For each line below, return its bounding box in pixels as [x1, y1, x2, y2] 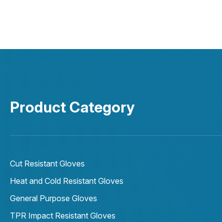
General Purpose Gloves [72, 193, 97, 204]
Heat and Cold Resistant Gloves [63, 176, 123, 186]
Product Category [10, 98, 135, 116]
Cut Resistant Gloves [10, 159, 85, 169]
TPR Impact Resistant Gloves [55, 211, 115, 221]
